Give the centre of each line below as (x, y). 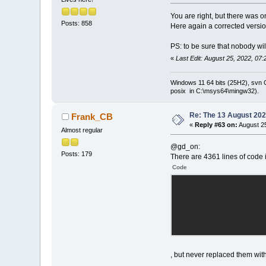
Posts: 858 (77, 23)
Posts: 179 (77, 154)
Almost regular (82, 130)
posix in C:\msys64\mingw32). (214, 91)
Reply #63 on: (216, 125)
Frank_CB (92, 117)
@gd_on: (185, 147)
